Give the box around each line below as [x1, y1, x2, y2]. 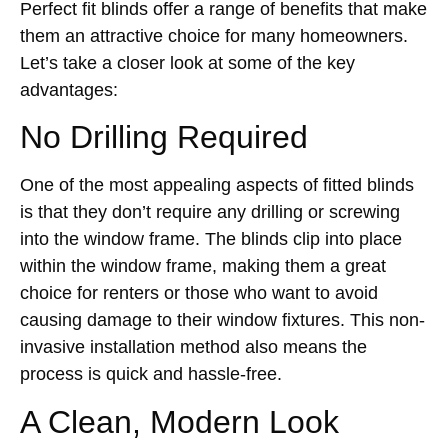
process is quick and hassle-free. [20, 364, 282, 385]
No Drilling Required [20, 119, 308, 156]
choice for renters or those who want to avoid [20, 283, 378, 304]
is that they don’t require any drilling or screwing [20, 202, 400, 223]
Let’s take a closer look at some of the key [20, 53, 355, 74]
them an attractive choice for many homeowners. [20, 26, 408, 47]
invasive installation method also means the [20, 337, 367, 358]
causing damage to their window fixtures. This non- [20, 310, 425, 331]
